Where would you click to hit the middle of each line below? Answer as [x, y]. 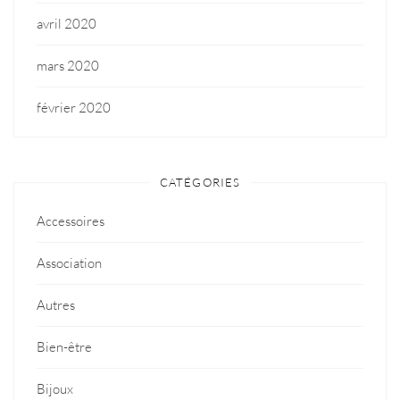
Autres [56, 304]
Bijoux [55, 388]
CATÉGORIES [200, 182]
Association [69, 262]
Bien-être [64, 346]
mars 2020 [68, 65]
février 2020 [74, 107]
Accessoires [71, 221]
